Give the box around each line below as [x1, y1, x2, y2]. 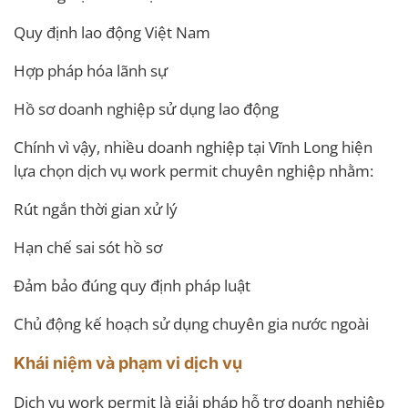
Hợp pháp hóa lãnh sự [14, 60, 168, 82]
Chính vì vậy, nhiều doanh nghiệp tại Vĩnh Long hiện [14, 137, 372, 158]
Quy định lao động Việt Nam [14, 22, 210, 44]
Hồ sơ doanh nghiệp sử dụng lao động [14, 98, 279, 120]
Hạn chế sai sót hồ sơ [14, 237, 162, 259]
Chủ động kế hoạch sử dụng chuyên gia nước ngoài [14, 313, 369, 335]
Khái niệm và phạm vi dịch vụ [14, 353, 242, 373]
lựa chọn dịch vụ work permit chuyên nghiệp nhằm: [14, 160, 373, 182]
